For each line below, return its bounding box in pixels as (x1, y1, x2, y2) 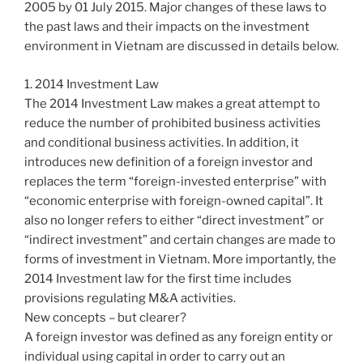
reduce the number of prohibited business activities (24, 115, 321, 130)
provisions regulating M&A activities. (24, 290, 236, 305)
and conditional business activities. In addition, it (24, 135, 299, 150)
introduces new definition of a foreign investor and (24, 154, 313, 169)
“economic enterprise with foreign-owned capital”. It (24, 193, 323, 208)
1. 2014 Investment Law (24, 76, 159, 92)
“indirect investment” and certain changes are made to (24, 232, 335, 247)
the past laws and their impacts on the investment (24, 19, 310, 35)
